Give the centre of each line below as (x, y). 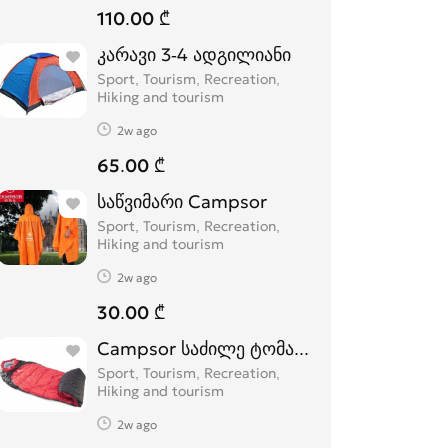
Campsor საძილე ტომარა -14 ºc (232, 348)
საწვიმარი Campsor (182, 201)
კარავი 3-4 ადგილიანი (226, 54)
